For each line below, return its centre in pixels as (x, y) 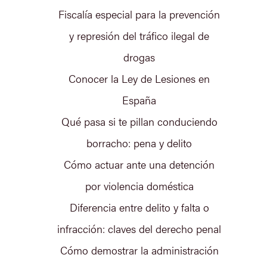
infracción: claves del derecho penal (139, 228)
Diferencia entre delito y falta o (139, 207)
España (139, 100)
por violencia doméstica (139, 185)
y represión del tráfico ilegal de (139, 35)
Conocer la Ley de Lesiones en (139, 78)
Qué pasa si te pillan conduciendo (139, 121)
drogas (139, 57)
